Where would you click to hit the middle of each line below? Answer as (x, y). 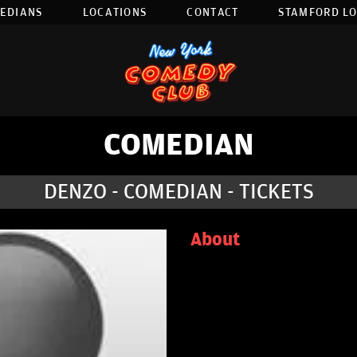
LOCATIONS (115, 12)
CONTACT (213, 12)
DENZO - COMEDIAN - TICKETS (178, 192)
